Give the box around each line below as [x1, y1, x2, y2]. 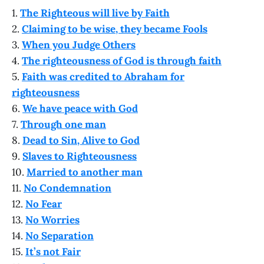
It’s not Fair [25, 245, 81, 258]
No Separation [25, 229, 94, 242]
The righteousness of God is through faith [22, 54, 222, 67]
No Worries [25, 213, 80, 226]
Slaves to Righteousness [22, 149, 137, 163]
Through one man [21, 117, 106, 131]
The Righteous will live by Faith [20, 6, 170, 19]
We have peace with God [22, 101, 138, 115]
